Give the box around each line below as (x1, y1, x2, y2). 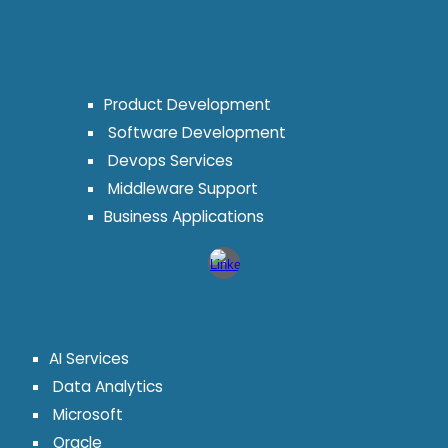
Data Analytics (49, 375, 164, 397)
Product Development (104, 94, 272, 116)
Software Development (104, 122, 287, 144)
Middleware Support (104, 178, 259, 200)
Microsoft (49, 403, 124, 425)
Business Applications (104, 206, 265, 228)
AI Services (49, 347, 130, 369)
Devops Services (104, 150, 234, 172)
